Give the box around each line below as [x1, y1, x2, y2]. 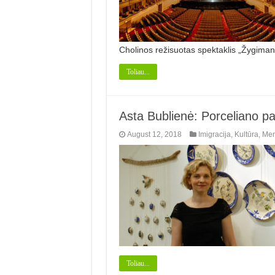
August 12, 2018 [126, 130, 182, 139]
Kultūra [234, 130, 258, 139]
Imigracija [198, 130, 231, 139]
